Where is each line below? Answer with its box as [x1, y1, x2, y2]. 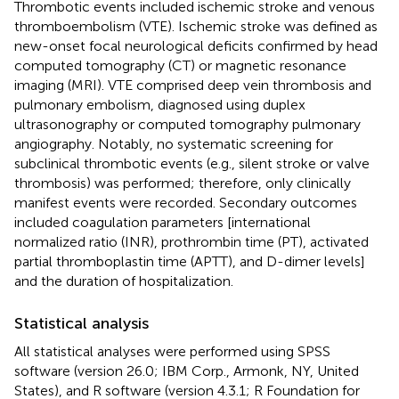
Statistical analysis [14, 313, 149, 334]
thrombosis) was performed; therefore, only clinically [14, 175, 351, 192]
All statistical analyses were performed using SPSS [14, 343, 330, 361]
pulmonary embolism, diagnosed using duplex [14, 96, 305, 114]
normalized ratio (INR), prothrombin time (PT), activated [14, 233, 369, 251]
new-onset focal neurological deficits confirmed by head [14, 37, 378, 55]
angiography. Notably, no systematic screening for [14, 135, 333, 153]
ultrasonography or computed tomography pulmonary [14, 116, 361, 134]
